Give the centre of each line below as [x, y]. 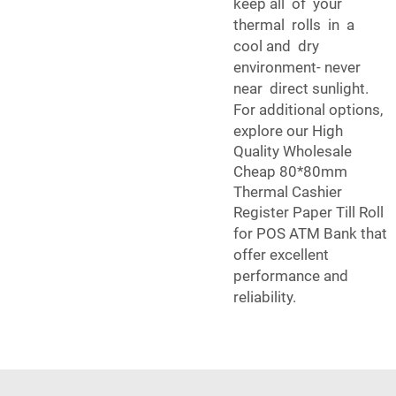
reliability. [265, 297]
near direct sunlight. [301, 89]
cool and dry [276, 46]
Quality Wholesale [293, 152]
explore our [273, 131]
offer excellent [281, 255]
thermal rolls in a [296, 25]
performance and [291, 276]
